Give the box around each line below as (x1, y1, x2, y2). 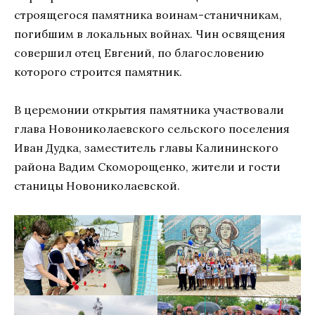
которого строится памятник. (14, 65, 182, 79)
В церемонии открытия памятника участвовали (14, 103, 284, 117)
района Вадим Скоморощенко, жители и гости (14, 160, 281, 174)
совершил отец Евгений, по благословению (14, 46, 264, 60)
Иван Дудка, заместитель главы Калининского (14, 141, 278, 155)
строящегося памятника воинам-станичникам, (14, 8, 282, 22)
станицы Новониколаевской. (14, 179, 180, 193)
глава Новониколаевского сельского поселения (14, 122, 290, 136)
